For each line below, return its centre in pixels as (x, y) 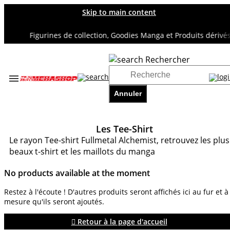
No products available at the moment (77, 173)
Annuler (128, 93)
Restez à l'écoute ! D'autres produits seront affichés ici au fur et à (116, 192)
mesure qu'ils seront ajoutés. (54, 202)
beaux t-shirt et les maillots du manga (82, 152)
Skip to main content (119, 12)
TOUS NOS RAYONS (48, 90)
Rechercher (168, 60)
